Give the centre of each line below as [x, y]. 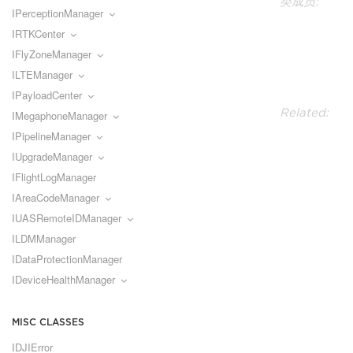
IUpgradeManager [52, 156]
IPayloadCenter [47, 95]
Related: [304, 112]
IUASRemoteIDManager [67, 218]
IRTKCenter [38, 33]
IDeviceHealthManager [63, 279]
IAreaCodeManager [56, 197]
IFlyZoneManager [52, 54]
